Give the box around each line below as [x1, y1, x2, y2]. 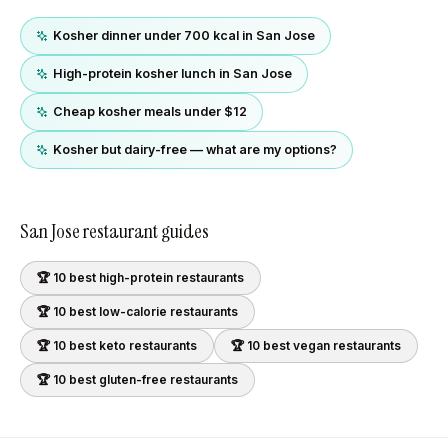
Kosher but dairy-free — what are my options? [53, 142, 337, 157]
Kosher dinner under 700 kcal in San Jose [53, 28, 315, 43]
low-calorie [99, 304, 167, 319]
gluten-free [99, 372, 167, 387]
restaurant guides [80, 218, 209, 244]
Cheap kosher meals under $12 [53, 104, 247, 119]
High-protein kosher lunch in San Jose [53, 66, 292, 81]
